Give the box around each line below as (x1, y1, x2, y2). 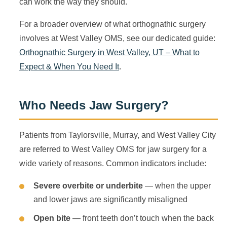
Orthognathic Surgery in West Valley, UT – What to (19, 48, 200, 57)
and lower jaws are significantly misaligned (33, 195, 187, 204)
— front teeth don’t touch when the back (70, 214, 214, 222)
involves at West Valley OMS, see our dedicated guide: (19, 34, 215, 43)
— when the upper (143, 181, 211, 190)
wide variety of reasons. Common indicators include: (19, 159, 206, 168)
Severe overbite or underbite (33, 181, 143, 190)
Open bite (33, 214, 70, 222)
